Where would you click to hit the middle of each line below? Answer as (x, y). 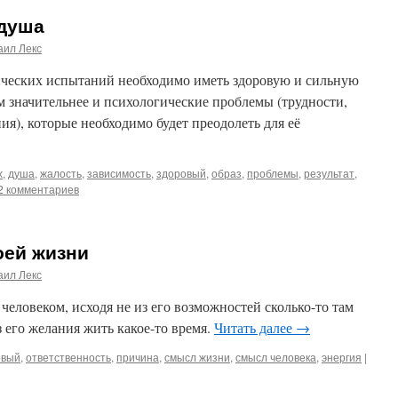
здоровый (181, 173)
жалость (61, 173)
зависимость (119, 173)
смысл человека (276, 357)
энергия (342, 357)
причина (138, 357)
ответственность (68, 357)
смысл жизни (197, 357)
